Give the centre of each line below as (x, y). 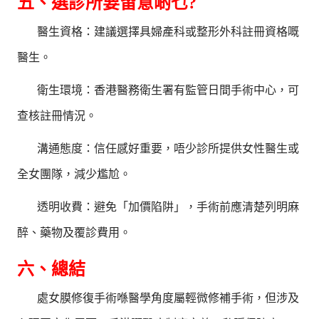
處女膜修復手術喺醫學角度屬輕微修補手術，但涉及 (168, 298)
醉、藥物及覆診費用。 (74, 233)
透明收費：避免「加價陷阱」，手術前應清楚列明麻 (168, 207)
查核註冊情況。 (57, 116)
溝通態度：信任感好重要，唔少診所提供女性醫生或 (168, 149)
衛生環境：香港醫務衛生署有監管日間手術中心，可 (168, 90)
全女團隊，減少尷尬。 (74, 174)
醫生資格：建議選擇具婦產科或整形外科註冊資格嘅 (168, 32)
